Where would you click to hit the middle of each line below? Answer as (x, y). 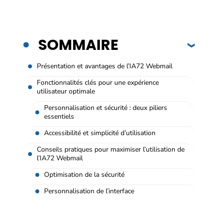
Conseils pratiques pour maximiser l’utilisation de (111, 149)
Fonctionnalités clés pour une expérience (98, 82)
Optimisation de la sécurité (84, 174)
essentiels (59, 116)
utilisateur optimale (66, 91)
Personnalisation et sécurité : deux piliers (106, 108)
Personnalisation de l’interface (89, 191)
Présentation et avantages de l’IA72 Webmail (105, 66)
